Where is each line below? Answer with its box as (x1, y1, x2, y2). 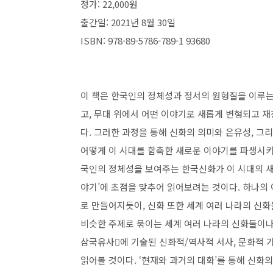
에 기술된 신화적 (120, 235, 185, 248)
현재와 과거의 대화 (141, 253, 214, 266)
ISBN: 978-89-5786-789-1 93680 (80, 34, 210, 47)
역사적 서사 (188, 235, 233, 248)
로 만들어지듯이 (80, 199, 143, 211)
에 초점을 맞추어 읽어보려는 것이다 (100, 180, 238, 193)
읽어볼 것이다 (80, 253, 134, 266)
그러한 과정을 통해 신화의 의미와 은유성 (94, 126, 251, 138)
